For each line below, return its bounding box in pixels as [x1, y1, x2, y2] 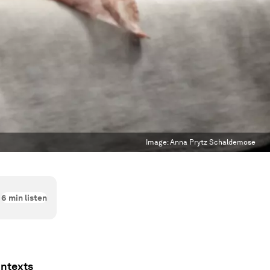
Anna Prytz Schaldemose [170, 138, 256, 146]
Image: [146, 138, 170, 146]
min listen [7, 193, 47, 202]
